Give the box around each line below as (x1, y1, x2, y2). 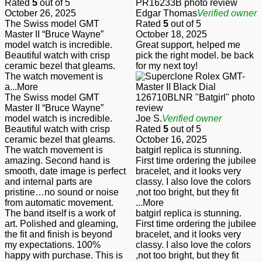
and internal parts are (5, 176, 92, 187)
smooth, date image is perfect (5, 166, 126, 176)
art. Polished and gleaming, (5, 218, 20, 229)
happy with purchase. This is (5, 250, 123, 260)
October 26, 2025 (5, 8, 76, 18)
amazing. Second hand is (5, 155, 45, 166)
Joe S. (136, 113, 162, 123)
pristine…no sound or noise (5, 187, 119, 197)
